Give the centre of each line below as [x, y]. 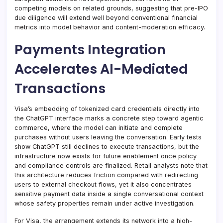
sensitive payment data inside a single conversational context [109, 194]
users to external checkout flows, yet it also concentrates [103, 185]
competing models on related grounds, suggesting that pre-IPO [111, 8]
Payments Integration [90, 50]
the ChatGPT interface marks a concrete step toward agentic [109, 118]
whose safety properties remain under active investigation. [105, 204]
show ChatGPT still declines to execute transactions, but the [107, 147]
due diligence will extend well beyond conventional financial [106, 18]
